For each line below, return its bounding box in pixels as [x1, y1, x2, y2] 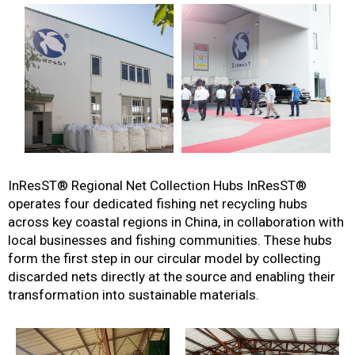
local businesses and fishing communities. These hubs [8, 231, 332, 248]
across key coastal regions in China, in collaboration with [8, 213, 344, 230]
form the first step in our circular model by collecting [8, 250, 321, 266]
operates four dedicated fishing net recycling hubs [8, 195, 307, 212]
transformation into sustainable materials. [8, 286, 259, 303]
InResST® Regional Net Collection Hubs [8, 177, 243, 193]
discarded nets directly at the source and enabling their [8, 268, 335, 284]
